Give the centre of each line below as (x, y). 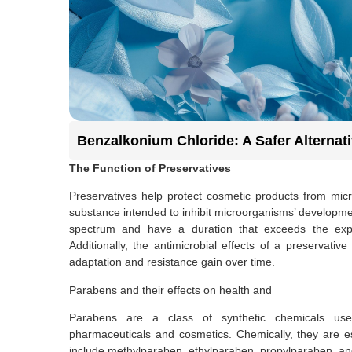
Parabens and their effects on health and (170, 290)
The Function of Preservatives (150, 169)
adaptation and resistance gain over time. (172, 262)
